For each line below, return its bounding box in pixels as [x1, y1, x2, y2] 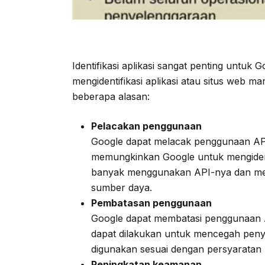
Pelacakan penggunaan [91, 119, 202, 132]
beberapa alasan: [72, 90, 150, 102]
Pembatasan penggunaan [91, 196, 212, 209]
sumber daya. [91, 181, 152, 193]
